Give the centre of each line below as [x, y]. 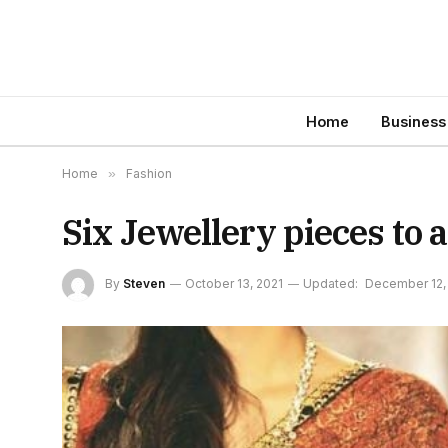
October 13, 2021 [234, 284]
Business [413, 121]
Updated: [330, 284]
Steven [144, 284]
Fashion [149, 173]
